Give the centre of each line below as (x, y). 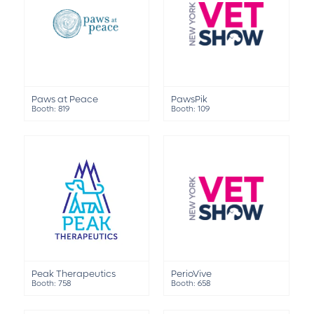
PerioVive (192, 274)
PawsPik (190, 100)
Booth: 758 (51, 284)
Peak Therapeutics (73, 274)
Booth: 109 (191, 109)
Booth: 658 (191, 284)
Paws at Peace (64, 100)
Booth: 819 (50, 109)
